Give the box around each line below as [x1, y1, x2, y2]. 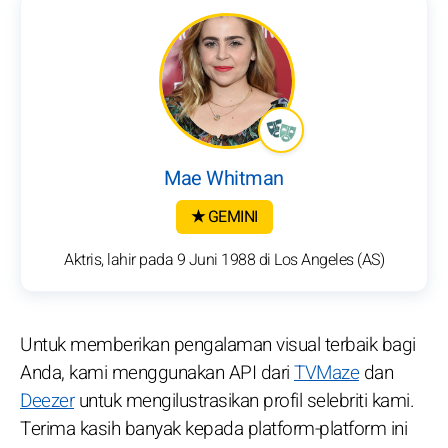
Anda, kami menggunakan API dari [20, 359, 294, 388]
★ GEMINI [190, 205, 258, 230]
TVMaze [294, 359, 359, 388]
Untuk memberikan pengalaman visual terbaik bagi [20, 331, 416, 360]
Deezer [20, 387, 74, 416]
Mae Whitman [164, 164, 284, 194]
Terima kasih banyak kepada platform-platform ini [20, 415, 407, 444]
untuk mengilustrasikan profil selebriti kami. [74, 387, 414, 416]
